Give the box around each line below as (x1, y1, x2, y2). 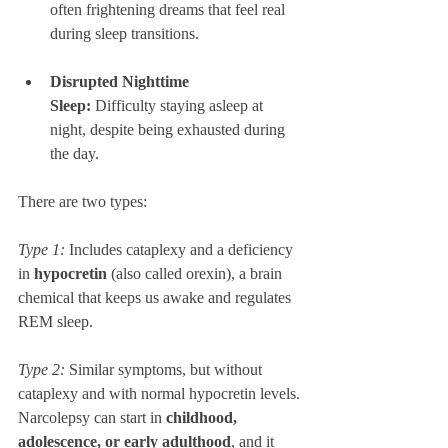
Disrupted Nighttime (50, 73, 193, 90)
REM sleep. (18, 313, 93, 330)
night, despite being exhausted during (50, 121, 289, 138)
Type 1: (18, 241, 65, 258)
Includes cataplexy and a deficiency (65, 241, 297, 258)
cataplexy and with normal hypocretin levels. (18, 385, 300, 402)
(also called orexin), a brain (107, 265, 286, 282)
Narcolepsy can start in (18, 409, 166, 426)
